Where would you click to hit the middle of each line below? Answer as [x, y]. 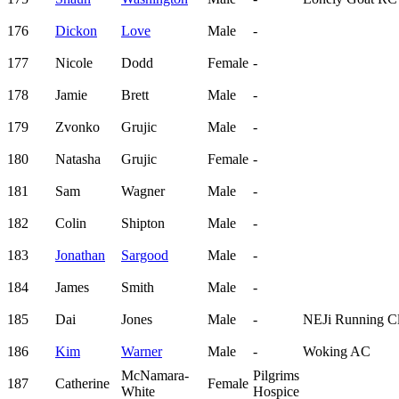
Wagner [143, 191]
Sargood [145, 256]
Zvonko [77, 127]
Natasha [78, 159]
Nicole [74, 63]
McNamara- [155, 376]
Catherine [82, 384]
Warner [142, 352]
